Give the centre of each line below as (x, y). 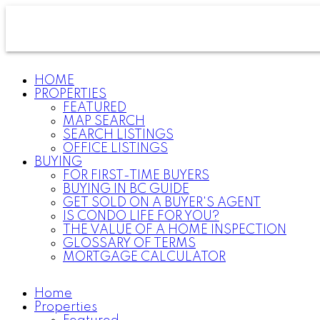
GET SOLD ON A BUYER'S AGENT (162, 203)
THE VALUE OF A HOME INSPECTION (175, 230)
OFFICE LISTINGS (115, 149)
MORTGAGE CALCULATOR (144, 257)
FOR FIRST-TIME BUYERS (136, 176)
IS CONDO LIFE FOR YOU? (141, 216)
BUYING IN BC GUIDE (126, 189)
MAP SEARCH (104, 121)
